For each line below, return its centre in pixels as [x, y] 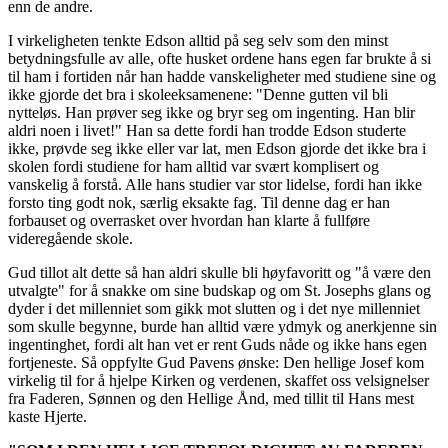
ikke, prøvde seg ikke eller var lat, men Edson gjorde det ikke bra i [217, 148]
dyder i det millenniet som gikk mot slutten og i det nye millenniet [214, 308]
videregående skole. [70, 238]
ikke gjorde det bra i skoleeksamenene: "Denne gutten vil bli [198, 94]
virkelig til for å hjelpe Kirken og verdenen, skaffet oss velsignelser [218, 380]
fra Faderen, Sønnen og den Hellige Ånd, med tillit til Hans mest [211, 398]
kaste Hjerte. [47, 416]
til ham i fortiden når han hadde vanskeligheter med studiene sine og [222, 76]
